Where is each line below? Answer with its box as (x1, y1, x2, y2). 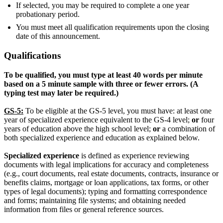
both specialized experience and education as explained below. (4, 133, 200, 142)
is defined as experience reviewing (79, 151, 189, 160)
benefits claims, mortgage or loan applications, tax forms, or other (4, 178, 209, 187)
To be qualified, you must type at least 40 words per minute (4, 70, 203, 79)
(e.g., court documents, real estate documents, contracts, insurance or (4, 169, 219, 178)
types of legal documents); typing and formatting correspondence (4, 187, 207, 196)
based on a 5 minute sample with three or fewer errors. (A (4, 79, 198, 88)
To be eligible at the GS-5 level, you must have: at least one (23, 106, 212, 115)
